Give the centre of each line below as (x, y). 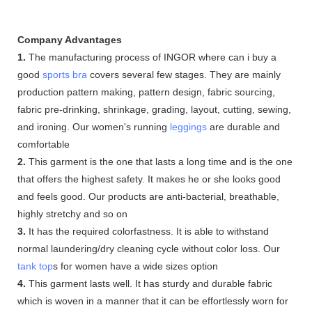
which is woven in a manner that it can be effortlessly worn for (153, 301)
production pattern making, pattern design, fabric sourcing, (146, 92)
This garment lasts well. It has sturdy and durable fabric (149, 283)
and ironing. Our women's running (94, 126)
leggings (188, 126)
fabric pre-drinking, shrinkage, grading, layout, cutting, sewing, (154, 109)
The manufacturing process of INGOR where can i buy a (151, 57)
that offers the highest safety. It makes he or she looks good (149, 179)
